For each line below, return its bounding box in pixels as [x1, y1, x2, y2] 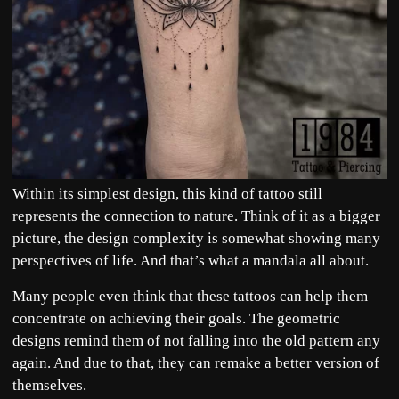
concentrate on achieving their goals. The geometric [12, 309, 340, 327]
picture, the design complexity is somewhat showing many [12, 230, 380, 248]
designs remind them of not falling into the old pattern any [12, 331, 380, 349]
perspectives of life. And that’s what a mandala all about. [12, 252, 372, 270]
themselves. [12, 376, 86, 394]
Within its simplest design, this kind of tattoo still [12, 185, 322, 203]
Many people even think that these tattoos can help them [12, 287, 368, 305]
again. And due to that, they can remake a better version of [12, 354, 379, 371]
